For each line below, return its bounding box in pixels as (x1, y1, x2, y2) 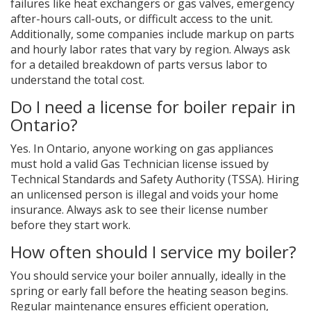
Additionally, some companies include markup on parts (10, 26, 294, 42)
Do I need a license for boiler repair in (10, 95, 296, 119)
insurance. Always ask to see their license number (10, 202, 268, 218)
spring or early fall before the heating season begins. (10, 283, 288, 299)
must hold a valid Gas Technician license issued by (10, 156, 269, 172)
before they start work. (10, 217, 131, 233)
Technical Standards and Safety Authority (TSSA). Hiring (10, 171, 299, 187)
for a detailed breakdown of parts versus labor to (10, 57, 267, 73)
